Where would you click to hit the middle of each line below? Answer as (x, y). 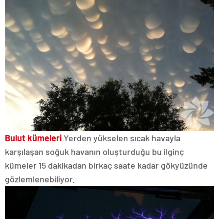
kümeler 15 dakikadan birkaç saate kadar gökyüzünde (106, 165)
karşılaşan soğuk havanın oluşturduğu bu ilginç (94, 152)
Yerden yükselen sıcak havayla (121, 138)
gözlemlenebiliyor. (40, 179)
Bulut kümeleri (33, 138)
